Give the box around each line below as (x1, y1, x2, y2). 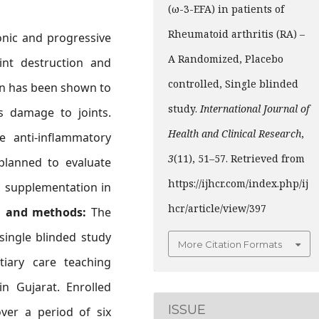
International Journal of (200, 101, 309, 115)
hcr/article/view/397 (168, 201, 266, 215)
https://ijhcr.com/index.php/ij (168, 176, 308, 190)
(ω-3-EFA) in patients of (168, 1, 284, 16)
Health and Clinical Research (168, 126, 301, 140)
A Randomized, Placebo (168, 51, 283, 66)
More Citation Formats (178, 238, 282, 250)
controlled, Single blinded (168, 76, 298, 90)
